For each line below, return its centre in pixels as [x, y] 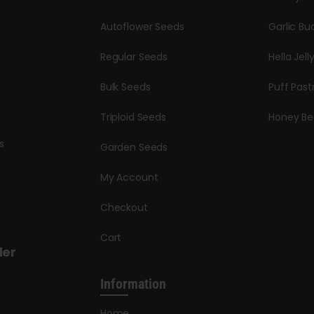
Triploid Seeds [133, 117]
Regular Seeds [134, 56]
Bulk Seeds [125, 87]
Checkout [124, 207]
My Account [129, 177]
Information [133, 284]
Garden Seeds [134, 147]
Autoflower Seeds [142, 26]
